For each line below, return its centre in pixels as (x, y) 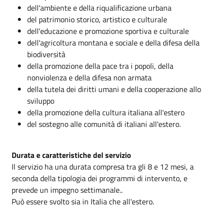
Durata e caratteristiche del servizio (71, 155)
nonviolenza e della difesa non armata (89, 77)
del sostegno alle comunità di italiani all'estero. (104, 124)
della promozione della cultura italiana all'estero (106, 112)
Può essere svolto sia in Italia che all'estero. (83, 201)
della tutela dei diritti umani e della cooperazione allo (114, 89)
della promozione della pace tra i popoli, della (100, 66)
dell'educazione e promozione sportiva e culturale (108, 31)
